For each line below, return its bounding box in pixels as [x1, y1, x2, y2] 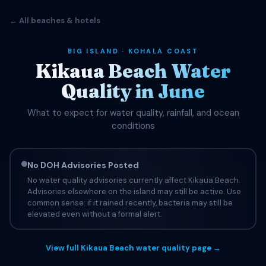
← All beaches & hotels [9, 15, 100, 26]
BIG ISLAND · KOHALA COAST [67, 47, 199, 55]
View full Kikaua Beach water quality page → [45, 243, 221, 253]
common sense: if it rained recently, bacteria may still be [27, 197, 233, 208]
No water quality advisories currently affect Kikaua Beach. [27, 175, 240, 185]
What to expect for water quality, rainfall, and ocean [27, 107, 239, 119]
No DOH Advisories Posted [27, 159, 139, 170]
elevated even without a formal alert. [27, 208, 162, 219]
